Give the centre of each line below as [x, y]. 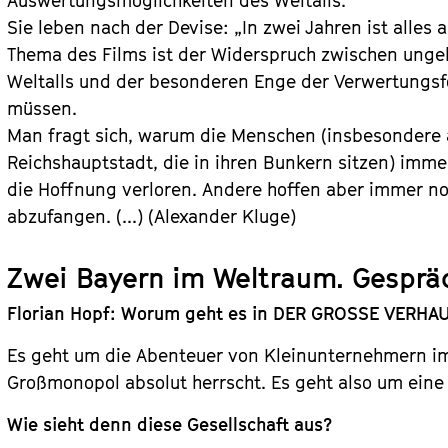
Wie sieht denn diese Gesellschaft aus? [170, 424]
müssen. [42, 108]
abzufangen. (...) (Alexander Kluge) [152, 216]
